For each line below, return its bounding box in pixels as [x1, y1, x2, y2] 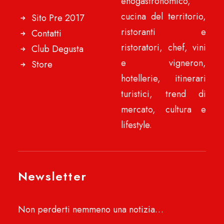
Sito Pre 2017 [31, 11, 84, 24]
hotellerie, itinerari [121, 72, 206, 85]
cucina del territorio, [121, 10, 206, 23]
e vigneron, [121, 56, 206, 69]
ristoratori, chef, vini [121, 41, 206, 54]
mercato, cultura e [121, 103, 206, 116]
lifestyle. [121, 118, 152, 131]
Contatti [31, 27, 61, 40]
